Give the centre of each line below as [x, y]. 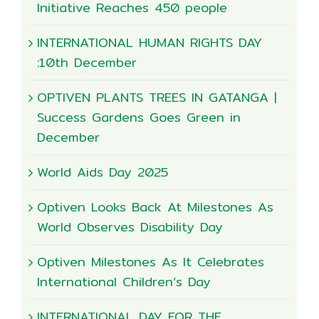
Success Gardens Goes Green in [139, 117]
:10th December [87, 63]
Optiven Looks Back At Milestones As [155, 207]
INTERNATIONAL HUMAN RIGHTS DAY [150, 43]
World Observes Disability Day [130, 227]
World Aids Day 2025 [103, 172]
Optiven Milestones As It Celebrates [151, 262]
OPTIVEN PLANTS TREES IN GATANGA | [157, 98]
